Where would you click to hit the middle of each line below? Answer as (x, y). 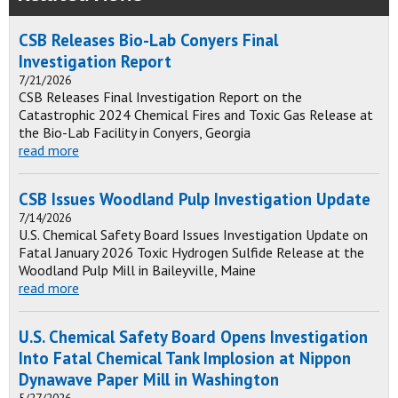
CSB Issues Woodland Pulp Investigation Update (195, 199)
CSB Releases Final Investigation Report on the (160, 97)
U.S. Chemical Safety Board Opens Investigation (193, 337)
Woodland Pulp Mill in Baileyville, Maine (137, 270)
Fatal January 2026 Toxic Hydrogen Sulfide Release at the (191, 252)
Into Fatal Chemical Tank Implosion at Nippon (185, 358)
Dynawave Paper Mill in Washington (149, 379)
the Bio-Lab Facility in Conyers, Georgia (135, 132)
